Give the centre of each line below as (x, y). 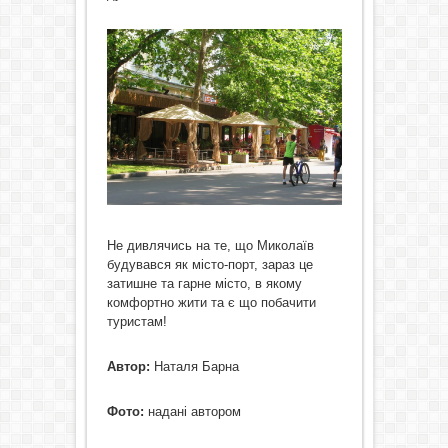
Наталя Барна (194, 367)
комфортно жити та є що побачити (211, 303)
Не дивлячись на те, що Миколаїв (210, 246)
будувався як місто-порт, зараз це (209, 265)
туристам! (136, 322)
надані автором (192, 412)
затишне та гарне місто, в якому (204, 284)
